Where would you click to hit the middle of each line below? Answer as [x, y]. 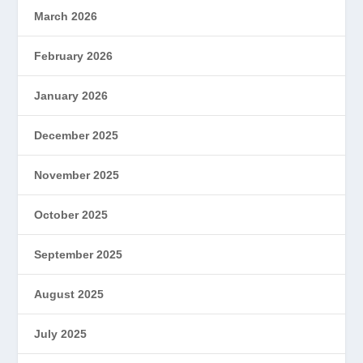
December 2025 [77, 135]
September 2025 [79, 254]
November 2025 [77, 175]
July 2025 [61, 333]
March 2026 [66, 16]
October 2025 [71, 214]
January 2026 [71, 95]
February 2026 [74, 56]
